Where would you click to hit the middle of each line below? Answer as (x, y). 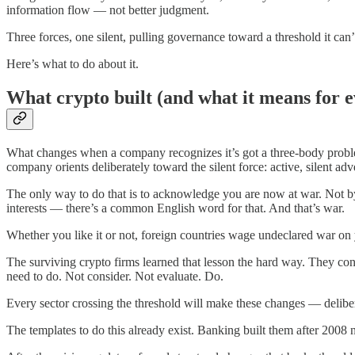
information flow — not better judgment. (108, 10)
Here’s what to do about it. (73, 64)
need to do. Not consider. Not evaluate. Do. (115, 277)
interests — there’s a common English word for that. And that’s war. (176, 208)
